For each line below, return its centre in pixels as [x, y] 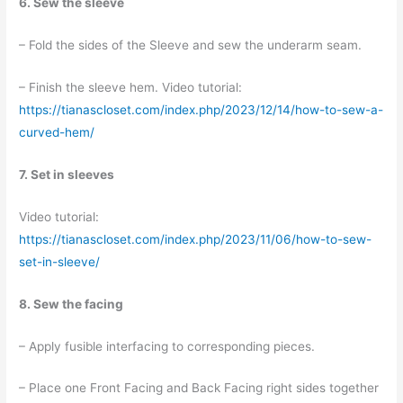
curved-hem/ [57, 133]
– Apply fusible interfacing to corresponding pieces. [167, 346]
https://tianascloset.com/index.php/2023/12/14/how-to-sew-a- [201, 110]
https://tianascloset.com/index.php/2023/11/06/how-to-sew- [196, 239]
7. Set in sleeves [67, 174]
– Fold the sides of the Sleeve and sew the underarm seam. [191, 45]
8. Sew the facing [72, 304]
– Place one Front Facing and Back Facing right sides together [199, 388]
